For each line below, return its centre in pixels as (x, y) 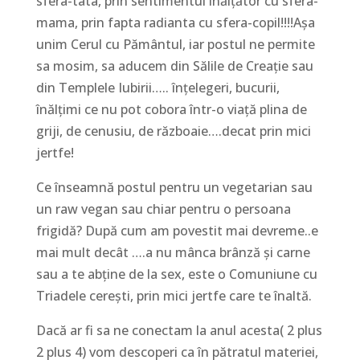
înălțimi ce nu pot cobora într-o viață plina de (171, 109)
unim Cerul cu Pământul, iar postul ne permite (175, 44)
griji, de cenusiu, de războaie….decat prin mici (173, 131)
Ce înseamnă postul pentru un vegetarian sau (174, 187)
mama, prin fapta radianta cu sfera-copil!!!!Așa (175, 22)
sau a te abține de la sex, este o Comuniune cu (176, 274)
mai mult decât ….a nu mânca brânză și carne (173, 252)
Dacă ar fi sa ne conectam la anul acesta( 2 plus (179, 330)
